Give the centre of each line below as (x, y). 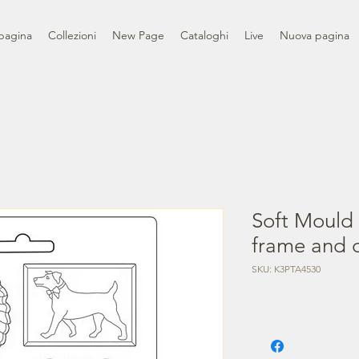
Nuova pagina (315, 35)
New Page (138, 35)
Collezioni (72, 35)
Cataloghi (204, 35)
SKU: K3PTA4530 (286, 268)
